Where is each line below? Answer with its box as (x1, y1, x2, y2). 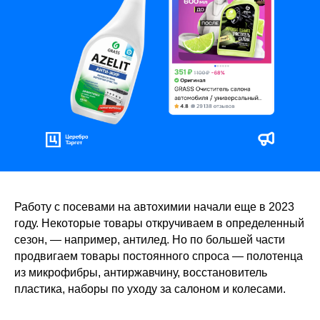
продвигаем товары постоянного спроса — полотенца (14, 250, 303, 263)
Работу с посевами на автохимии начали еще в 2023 (14, 201, 294, 214)
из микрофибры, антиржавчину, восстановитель (14, 266, 267, 279)
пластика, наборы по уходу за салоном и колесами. (14, 283, 286, 296)
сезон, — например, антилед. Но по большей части (14, 234, 285, 246)
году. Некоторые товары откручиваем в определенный (14, 217, 304, 230)
